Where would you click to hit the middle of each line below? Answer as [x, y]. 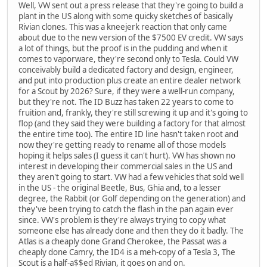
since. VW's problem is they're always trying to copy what [122, 220]
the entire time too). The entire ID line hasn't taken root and [128, 134]
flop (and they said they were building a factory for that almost [132, 123]
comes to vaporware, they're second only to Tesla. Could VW [128, 59]
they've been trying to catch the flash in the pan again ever [126, 209]
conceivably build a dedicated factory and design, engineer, [126, 69]
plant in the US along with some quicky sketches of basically [126, 16]
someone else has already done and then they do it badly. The [131, 230]
